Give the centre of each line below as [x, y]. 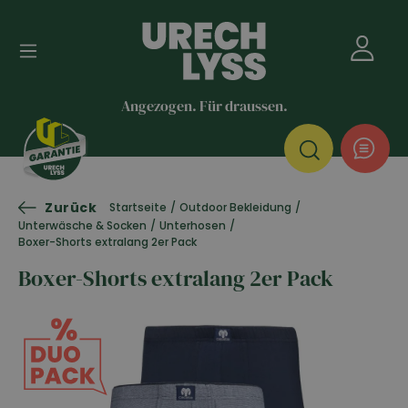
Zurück [71, 207]
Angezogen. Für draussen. [204, 105]
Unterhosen [193, 225]
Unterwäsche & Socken [82, 225]
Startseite [138, 208]
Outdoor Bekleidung [236, 208]
